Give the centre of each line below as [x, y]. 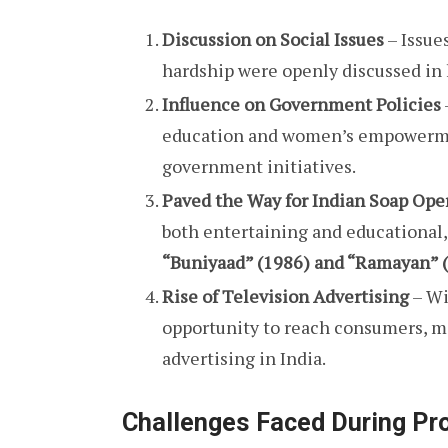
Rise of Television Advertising [285, 296]
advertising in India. [244, 358]
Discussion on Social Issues [273, 39]
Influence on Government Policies [301, 104]
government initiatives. [259, 166]
